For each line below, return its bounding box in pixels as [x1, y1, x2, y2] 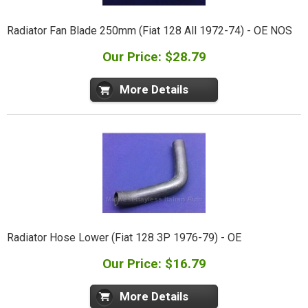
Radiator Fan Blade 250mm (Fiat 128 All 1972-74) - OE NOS [6, 24, 292, 38]
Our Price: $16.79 [102, 256, 206, 272]
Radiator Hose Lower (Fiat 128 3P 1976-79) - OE [6, 231, 241, 245]
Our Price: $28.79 [102, 48, 206, 65]
